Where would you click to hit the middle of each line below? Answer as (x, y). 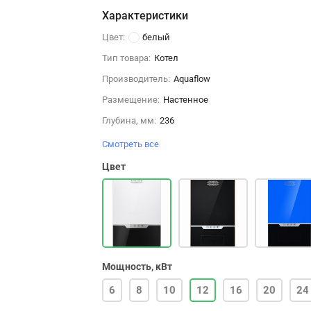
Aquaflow (192, 78)
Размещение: (131, 99)
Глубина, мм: (129, 120)
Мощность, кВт (137, 266)
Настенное (185, 99)
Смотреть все (131, 144)
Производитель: (136, 78)
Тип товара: (126, 58)
